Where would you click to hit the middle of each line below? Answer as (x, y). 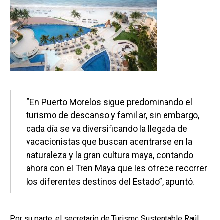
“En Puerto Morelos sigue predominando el (109, 102)
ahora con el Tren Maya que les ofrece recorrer (117, 168)
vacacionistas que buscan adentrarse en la (109, 141)
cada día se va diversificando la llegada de (107, 128)
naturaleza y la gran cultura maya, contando (110, 155)
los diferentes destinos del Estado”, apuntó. (110, 181)
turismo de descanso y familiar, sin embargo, (113, 115)
